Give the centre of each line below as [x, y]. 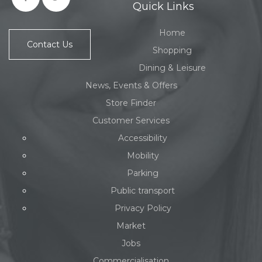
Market [131, 226]
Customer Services [131, 120]
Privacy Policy [143, 208]
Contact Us [50, 44]
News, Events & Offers [131, 85]
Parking [143, 173]
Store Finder [131, 103]
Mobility [143, 156]
